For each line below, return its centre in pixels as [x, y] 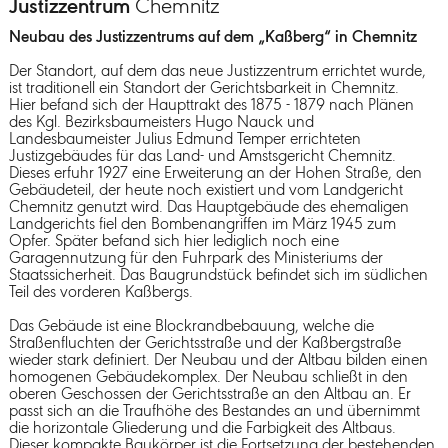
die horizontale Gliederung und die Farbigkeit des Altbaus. [202, 428]
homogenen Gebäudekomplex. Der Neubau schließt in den [208, 377]
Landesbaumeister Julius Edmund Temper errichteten [184, 139]
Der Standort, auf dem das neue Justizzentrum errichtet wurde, [217, 71]
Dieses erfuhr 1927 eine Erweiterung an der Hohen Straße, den [215, 173]
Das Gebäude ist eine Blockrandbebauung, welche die [191, 326]
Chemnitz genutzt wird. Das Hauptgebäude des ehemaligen [208, 207]
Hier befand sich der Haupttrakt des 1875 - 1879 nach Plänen [211, 105]
